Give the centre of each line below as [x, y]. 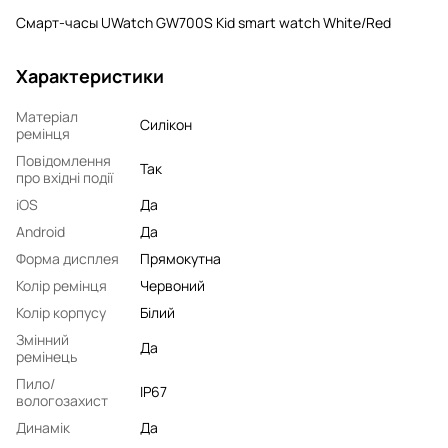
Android [40, 231]
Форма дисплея [67, 258]
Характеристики [90, 75]
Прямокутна [180, 258]
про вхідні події [64, 177]
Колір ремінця [61, 285]
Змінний [42, 339]
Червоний [172, 285]
